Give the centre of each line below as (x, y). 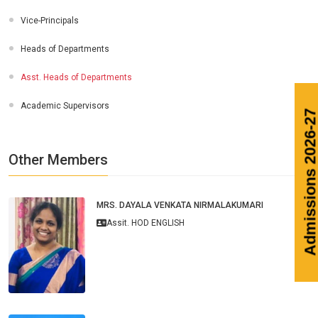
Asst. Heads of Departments (76, 77)
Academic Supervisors (65, 106)
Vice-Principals (50, 21)
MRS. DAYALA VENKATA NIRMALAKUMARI (180, 205)
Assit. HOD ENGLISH (145, 223)
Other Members (58, 160)
